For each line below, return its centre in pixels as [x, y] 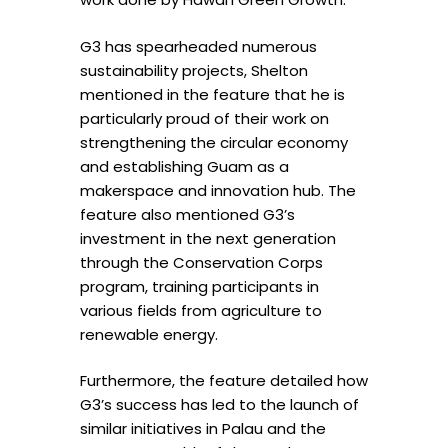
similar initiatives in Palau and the [203, 429]
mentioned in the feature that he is [212, 94]
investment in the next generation [208, 238]
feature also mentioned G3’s [187, 214]
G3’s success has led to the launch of [219, 405]
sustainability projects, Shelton [194, 70]
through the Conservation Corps [201, 262]
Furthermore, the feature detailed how [224, 381]
